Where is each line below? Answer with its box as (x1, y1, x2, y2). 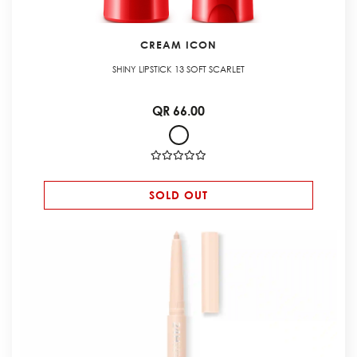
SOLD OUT (148, 188, 208, 202)
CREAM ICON (140, 38, 217, 52)
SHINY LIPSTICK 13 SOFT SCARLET (112, 63, 245, 76)
